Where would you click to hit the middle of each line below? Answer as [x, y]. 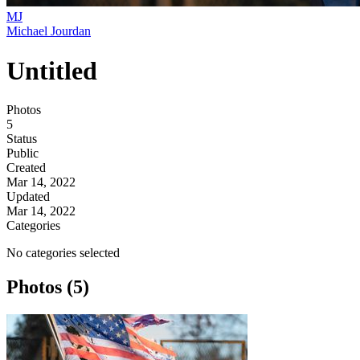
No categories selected [63, 253]
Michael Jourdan [49, 31]
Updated [28, 197]
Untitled [52, 70]
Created [26, 168]
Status [22, 139]
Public [22, 153]
